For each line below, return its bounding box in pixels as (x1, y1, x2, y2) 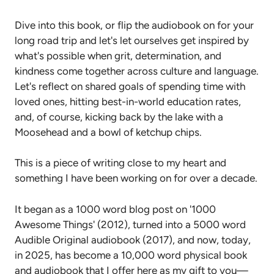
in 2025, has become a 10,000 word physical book (15, 248, 247, 261)
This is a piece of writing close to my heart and (15, 157, 226, 169)
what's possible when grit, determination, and (15, 49, 221, 62)
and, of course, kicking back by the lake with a (15, 110, 223, 123)
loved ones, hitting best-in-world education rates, (15, 95, 241, 108)
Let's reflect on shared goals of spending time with (15, 80, 245, 92)
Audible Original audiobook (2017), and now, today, (15, 233, 251, 246)
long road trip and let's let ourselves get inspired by (15, 34, 249, 46)
